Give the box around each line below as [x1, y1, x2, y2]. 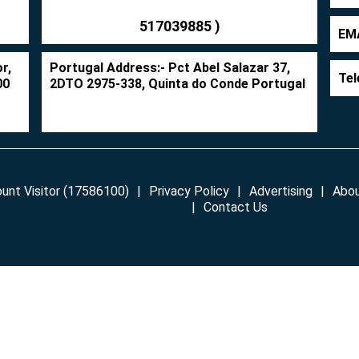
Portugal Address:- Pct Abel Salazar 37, [50, 60, 290, 76]
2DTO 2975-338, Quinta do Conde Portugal [50, 76, 305, 92]
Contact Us [203, 200, 268, 216]
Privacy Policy [149, 184, 229, 200]
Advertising [249, 184, 313, 200]
